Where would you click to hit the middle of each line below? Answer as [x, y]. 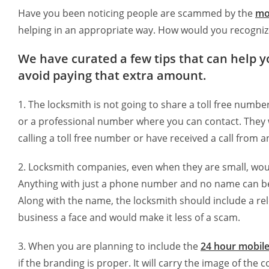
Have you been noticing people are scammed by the [137, 14]
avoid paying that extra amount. [112, 76]
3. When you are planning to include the [109, 246]
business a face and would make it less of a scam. [129, 218]
